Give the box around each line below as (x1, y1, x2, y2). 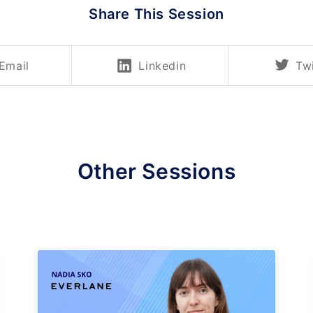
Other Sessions (77, 158, 236, 184)
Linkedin (138, 58, 187, 73)
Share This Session (89, 5, 224, 22)
